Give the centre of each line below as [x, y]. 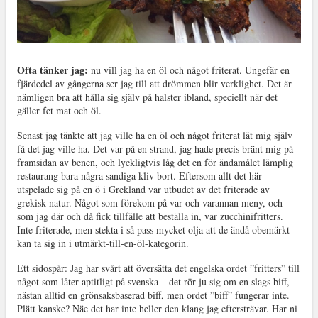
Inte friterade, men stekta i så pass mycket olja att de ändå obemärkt [153, 229]
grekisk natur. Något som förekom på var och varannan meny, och [149, 202]
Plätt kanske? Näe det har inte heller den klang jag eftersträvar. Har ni [157, 308]
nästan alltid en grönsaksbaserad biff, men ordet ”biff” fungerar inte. [153, 295]
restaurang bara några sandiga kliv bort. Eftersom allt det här [139, 175]
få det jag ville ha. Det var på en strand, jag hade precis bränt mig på [155, 148]
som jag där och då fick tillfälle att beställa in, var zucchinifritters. [150, 216]
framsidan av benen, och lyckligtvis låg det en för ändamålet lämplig [155, 162]
